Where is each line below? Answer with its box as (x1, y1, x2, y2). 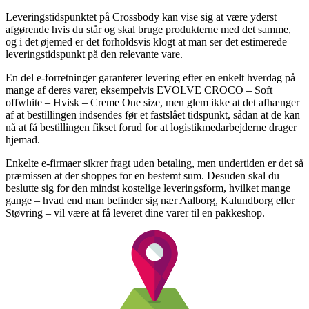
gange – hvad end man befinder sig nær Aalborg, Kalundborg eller (6, 194, 295, 206)
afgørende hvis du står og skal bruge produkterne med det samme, (6, 23, 291, 35)
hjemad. (6, 133, 40, 146)
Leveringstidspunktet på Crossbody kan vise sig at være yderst (6, 10, 277, 23)
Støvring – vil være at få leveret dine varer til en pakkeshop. (6, 206, 265, 219)
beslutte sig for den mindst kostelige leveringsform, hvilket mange (6, 181, 290, 194)
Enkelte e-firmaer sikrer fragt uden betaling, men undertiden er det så (6, 157, 303, 169)
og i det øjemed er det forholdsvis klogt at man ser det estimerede (6, 35, 287, 48)
